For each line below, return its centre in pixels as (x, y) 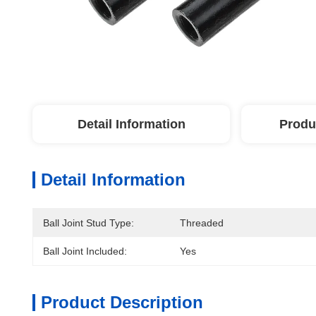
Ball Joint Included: (85, 251)
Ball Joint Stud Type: (89, 223)
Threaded (202, 223)
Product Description (122, 302)
